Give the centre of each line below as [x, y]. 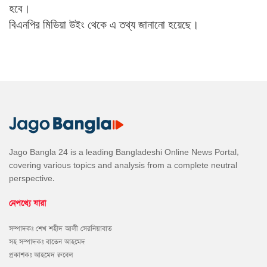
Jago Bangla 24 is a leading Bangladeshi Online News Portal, [124, 152]
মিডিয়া [55, 24]
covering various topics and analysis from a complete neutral [123, 165]
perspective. [32, 178]
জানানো [152, 24]
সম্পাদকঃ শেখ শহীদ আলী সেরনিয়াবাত [60, 229]
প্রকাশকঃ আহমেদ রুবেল [41, 255]
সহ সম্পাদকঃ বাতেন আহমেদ [47, 242]
